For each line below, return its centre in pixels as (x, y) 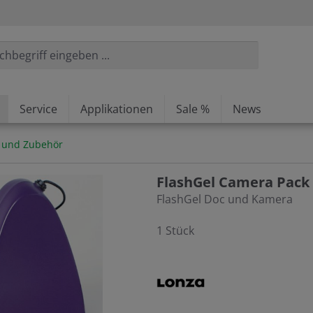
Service (38, 109)
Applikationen (117, 109)
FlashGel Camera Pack (233, 182)
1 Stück (175, 231)
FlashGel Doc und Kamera (225, 199)
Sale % (193, 109)
